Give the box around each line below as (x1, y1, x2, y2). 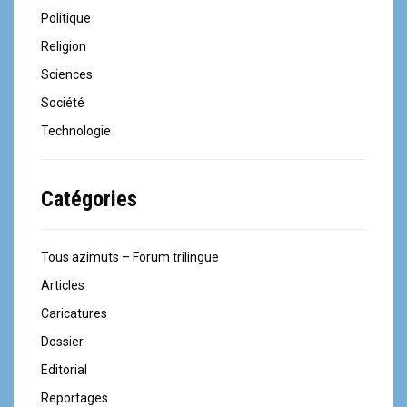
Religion (41, 38, 86, 54)
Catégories (41, 185, 137, 212)
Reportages (41, 390, 108, 405)
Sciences (41, 66, 93, 82)
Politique (41, 10, 91, 25)
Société (41, 94, 84, 110)
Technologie (41, 123, 111, 138)
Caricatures (41, 305, 107, 321)
